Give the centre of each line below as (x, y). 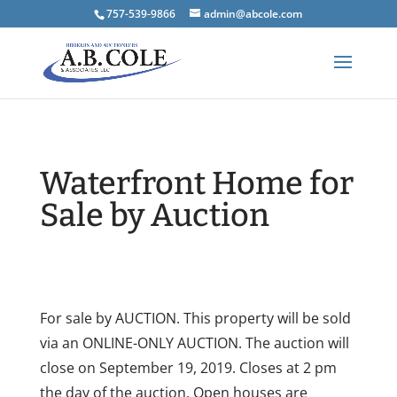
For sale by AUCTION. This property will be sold (195, 318)
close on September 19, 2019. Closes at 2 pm (188, 368)
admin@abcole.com (253, 14)
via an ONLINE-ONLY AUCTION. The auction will (194, 343)
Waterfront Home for (196, 183)
